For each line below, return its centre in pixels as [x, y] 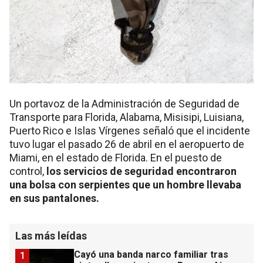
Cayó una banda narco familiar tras [151, 255]
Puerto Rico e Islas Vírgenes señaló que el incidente [130, 131]
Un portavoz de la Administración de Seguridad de [124, 104]
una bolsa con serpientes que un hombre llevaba [125, 185]
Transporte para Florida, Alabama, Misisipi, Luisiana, [127, 117]
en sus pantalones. [54, 198]
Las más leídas [51, 236]
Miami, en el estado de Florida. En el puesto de [116, 158]
